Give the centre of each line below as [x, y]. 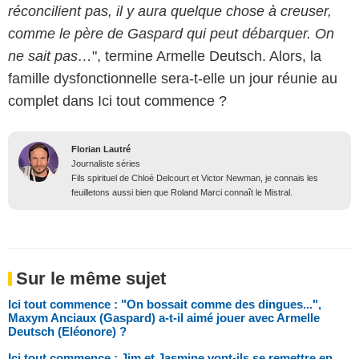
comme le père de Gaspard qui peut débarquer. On [171, 33]
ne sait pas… [50, 56]
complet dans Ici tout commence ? [117, 101]
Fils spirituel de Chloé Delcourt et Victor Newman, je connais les [195, 177]
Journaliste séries [106, 163]
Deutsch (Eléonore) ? [67, 331]
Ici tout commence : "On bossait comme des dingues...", [165, 304]
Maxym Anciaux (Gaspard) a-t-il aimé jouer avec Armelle [164, 317]
